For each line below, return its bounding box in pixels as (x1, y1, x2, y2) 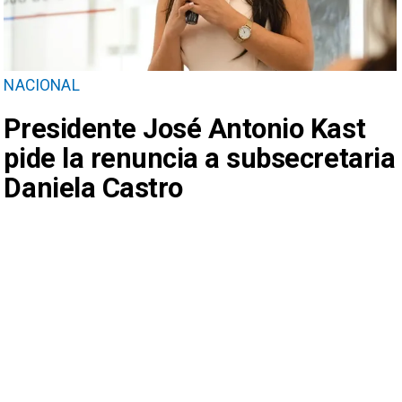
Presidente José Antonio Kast (4, 111, 366, 145)
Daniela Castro (4, 170, 183, 205)
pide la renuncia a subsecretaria (4, 141, 396, 175)
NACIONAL (4, 76, 80, 95)
